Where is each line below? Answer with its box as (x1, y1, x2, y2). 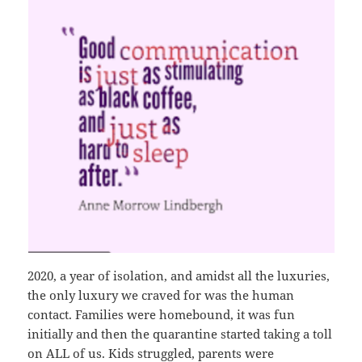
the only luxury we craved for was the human (27, 286, 295, 303)
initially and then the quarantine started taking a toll (27, 325, 333, 342)
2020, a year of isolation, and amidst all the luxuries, (27, 267, 330, 284)
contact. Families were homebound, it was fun (27, 305, 296, 322)
